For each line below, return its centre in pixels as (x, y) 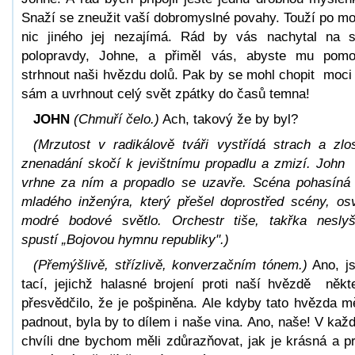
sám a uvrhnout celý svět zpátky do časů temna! (166, 94)
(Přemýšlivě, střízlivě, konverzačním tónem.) (170, 265)
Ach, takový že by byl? (229, 119)
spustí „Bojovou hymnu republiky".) (125, 239)
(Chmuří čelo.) (116, 119)
